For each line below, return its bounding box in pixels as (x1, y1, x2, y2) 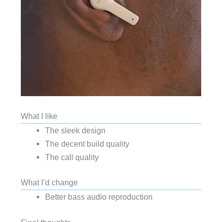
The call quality (45, 152, 99, 162)
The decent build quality (45, 139, 129, 148)
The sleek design (45, 125, 106, 135)
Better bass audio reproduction (45, 192, 153, 202)
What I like (20, 111, 57, 120)
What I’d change (20, 178, 78, 187)
